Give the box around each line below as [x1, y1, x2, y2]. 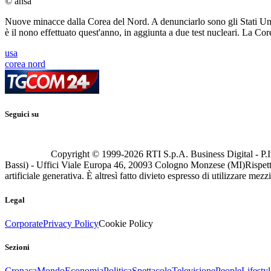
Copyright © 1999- [51, 149, 124, 160]
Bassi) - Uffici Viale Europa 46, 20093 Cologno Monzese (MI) [5, 160, 245, 171]
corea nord [5, 59, 45, 70]
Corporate [5, 218, 43, 229]
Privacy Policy [43, 218, 99, 229]
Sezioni [5, 242, 30, 252]
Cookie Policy [99, 218, 153, 229]
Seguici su [5, 109, 39, 119]
